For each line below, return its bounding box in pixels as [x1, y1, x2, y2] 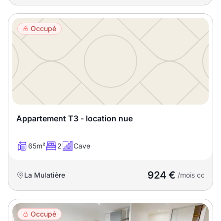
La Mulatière [24, 171, 65, 179]
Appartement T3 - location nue [16, 113, 133, 123]
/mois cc [176, 171, 205, 179]
